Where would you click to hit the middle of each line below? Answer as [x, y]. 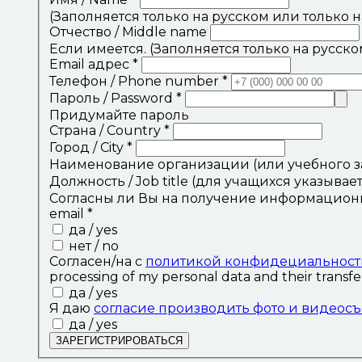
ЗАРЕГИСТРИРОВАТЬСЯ [119, 340]
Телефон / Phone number [136, 81]
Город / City [88, 147]
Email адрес [91, 64]
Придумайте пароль [119, 115]
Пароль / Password [113, 98]
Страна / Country [107, 130]
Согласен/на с [97, 261]
